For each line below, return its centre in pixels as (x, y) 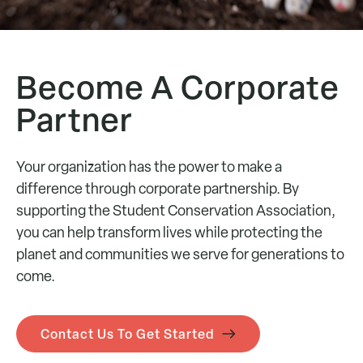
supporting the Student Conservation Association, (176, 210)
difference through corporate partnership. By (158, 188)
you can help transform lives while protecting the (169, 232)
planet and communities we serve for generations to (180, 254)
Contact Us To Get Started (127, 334)
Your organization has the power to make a (149, 167)
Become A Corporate (178, 87)
